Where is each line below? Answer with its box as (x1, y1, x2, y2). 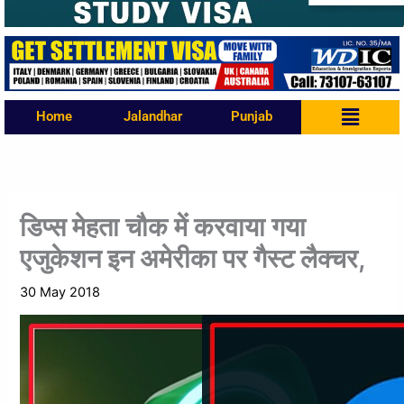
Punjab (230, 108, 272, 125)
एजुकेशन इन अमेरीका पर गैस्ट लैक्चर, (20, 242, 367, 274)
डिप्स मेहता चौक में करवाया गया (20, 210, 307, 243)
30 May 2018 (20, 283, 101, 300)
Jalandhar (123, 108, 182, 125)
